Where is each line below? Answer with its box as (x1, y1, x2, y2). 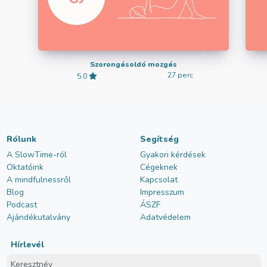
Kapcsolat (139, 174, 178, 186)
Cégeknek (139, 162, 178, 173)
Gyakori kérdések (139, 149, 206, 161)
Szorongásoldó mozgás (90, 60, 177, 70)
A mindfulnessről (6, 174, 71, 186)
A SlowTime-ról (6, 149, 67, 161)
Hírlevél (10, 239, 44, 251)
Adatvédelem (139, 212, 191, 223)
